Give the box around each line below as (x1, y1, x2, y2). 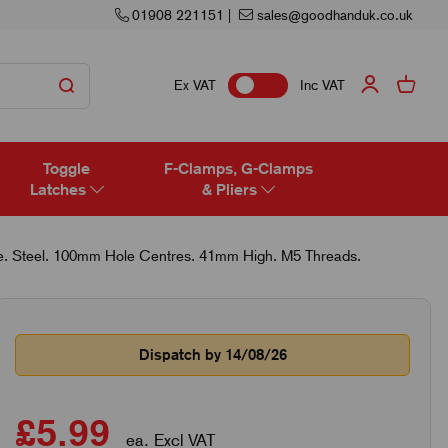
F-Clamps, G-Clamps (163, 158, 313, 178)
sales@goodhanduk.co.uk (256, 7, 413, 23)
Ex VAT (174, 77, 217, 94)
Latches (29, 179, 90, 199)
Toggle (43, 158, 90, 178)
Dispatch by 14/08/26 (138, 345, 287, 363)
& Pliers (201, 179, 261, 199)
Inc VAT (300, 77, 346, 94)
